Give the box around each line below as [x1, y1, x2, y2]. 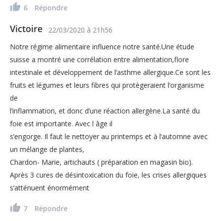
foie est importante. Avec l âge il [10, 118, 112, 128]
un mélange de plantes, [10, 144, 84, 154]
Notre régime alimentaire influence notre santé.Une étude [10, 41, 194, 51]
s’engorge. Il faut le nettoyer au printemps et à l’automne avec [10, 131, 208, 141]
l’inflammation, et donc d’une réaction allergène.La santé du [10, 106, 200, 115]
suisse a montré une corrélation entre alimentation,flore [10, 54, 189, 64]
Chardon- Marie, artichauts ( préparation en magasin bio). [10, 157, 193, 167]
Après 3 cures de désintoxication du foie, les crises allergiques [10, 170, 207, 180]
